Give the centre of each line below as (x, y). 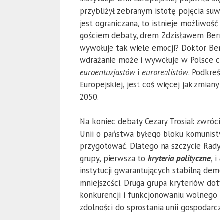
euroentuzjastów (107, 72)
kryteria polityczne (179, 158)
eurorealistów (165, 72)
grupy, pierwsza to (114, 158)
